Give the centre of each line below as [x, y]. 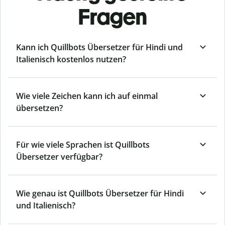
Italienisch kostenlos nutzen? [71, 60]
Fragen [113, 17]
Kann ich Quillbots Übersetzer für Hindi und [99, 47]
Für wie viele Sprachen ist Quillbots [83, 145]
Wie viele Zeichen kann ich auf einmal [87, 96]
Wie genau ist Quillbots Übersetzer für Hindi [100, 194]
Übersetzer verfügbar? [59, 157]
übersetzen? [39, 108]
